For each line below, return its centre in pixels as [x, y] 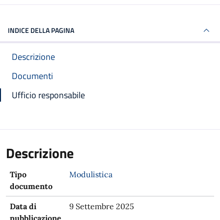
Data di [23, 206]
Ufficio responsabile [48, 95]
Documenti [32, 76]
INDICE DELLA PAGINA [41, 30]
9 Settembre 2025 [102, 206]
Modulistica [91, 174]
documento [31, 186]
